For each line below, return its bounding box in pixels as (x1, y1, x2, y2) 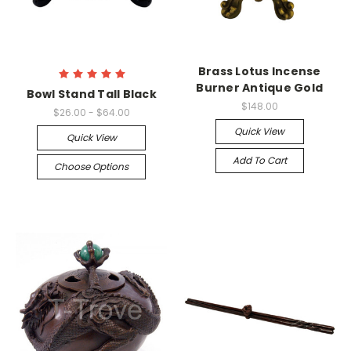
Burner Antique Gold (196, 80, 324, 96)
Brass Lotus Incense (197, 63, 321, 79)
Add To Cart (232, 153, 287, 167)
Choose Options (54, 159, 129, 173)
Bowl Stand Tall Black (26, 86, 157, 102)
